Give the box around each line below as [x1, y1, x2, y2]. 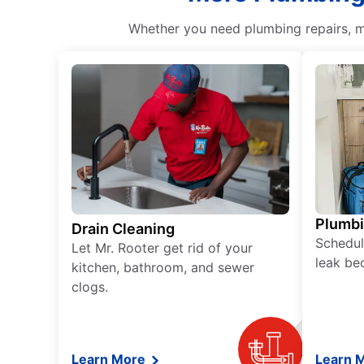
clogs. [71, 279, 108, 296]
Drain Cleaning [71, 220, 175, 238]
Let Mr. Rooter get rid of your [71, 240, 253, 257]
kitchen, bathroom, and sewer [71, 259, 254, 276]
